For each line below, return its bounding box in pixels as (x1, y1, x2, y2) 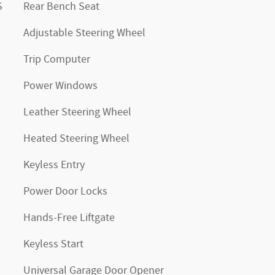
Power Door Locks (23, 184, 107, 199)
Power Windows (23, 79, 98, 93)
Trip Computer (23, 52, 90, 67)
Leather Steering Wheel (23, 105, 131, 120)
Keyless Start (23, 237, 83, 252)
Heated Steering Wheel (23, 131, 130, 146)
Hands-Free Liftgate (23, 211, 115, 225)
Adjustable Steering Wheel (23, 26, 145, 41)
